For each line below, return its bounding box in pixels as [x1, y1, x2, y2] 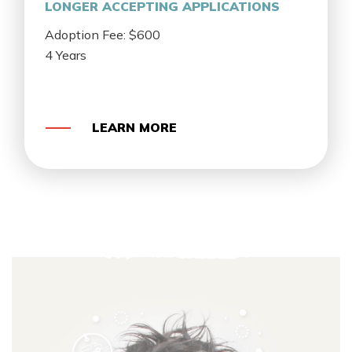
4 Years [45, 46, 87, 63]
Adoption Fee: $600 [45, 26, 161, 42]
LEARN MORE [91, 119, 177, 135]
